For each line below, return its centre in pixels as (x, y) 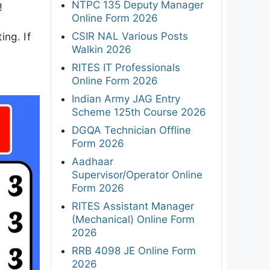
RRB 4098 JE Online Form (134, 250)
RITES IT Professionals (126, 67)
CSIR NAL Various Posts (130, 36)
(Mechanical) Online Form (133, 219)
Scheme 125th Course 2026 (139, 112)
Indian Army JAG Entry (126, 99)
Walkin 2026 (102, 49)
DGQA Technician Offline (131, 130)
